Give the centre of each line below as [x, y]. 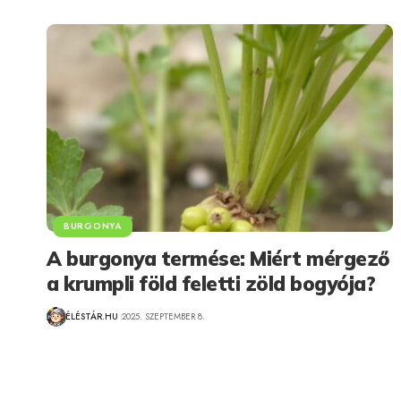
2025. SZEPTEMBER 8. [163, 317]
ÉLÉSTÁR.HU [92, 317]
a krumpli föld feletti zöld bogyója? [211, 283]
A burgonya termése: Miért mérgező [218, 258]
